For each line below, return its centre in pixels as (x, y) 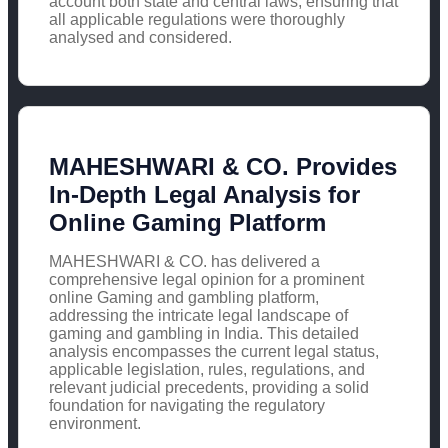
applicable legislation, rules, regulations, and (207, 369)
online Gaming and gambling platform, (184, 297)
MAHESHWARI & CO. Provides (223, 166)
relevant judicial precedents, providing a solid (209, 387)
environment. (95, 423)
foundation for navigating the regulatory (187, 405)
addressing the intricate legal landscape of (198, 315)
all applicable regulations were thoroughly (197, 19)
